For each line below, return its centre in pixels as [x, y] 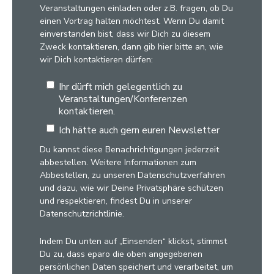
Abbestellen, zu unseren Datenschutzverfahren [132, 176]
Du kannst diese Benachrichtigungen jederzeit [129, 150]
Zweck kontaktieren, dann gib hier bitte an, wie [131, 46]
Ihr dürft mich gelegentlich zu [121, 87]
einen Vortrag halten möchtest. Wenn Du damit [132, 21]
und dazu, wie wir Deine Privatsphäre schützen [131, 188]
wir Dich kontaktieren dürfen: [96, 59]
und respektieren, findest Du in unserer [116, 201]
